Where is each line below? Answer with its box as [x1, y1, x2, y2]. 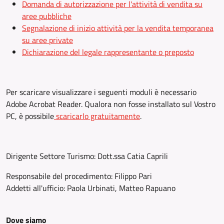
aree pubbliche [22, 10, 71, 22]
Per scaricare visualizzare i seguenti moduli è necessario [6, 86, 196, 98]
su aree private [22, 34, 73, 46]
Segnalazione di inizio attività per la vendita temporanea [22, 22, 213, 34]
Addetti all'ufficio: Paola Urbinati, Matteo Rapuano [6, 182, 175, 194]
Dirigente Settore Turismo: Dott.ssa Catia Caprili [6, 150, 168, 162]
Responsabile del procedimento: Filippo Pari [6, 170, 152, 182]
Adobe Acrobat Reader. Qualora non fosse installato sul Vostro [6, 98, 215, 110]
